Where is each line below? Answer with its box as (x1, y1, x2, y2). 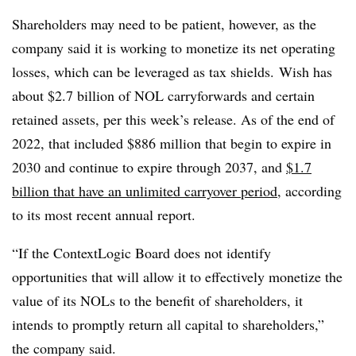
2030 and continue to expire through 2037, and (12, 157, 286, 176)
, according (277, 180, 342, 200)
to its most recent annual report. (12, 204, 195, 224)
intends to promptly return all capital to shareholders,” (12, 314, 324, 334)
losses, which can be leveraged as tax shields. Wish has (12, 61, 332, 81)
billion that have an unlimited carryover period (12, 180, 277, 200)
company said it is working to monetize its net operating (12, 37, 335, 57)
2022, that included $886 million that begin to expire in (12, 133, 331, 153)
